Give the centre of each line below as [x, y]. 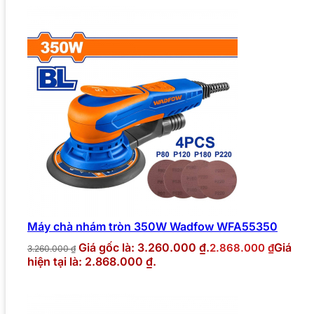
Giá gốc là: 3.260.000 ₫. [144, 248]
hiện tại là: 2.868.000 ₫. [92, 262]
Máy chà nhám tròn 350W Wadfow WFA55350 [152, 227]
